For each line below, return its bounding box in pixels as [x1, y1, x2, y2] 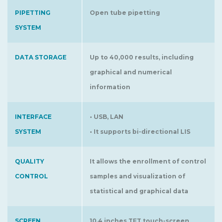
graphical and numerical [90, 68, 172, 76]
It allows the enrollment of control [90, 157, 206, 165]
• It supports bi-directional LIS [90, 127, 190, 135]
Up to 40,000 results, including [90, 53, 194, 61]
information [90, 83, 130, 91]
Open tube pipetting [90, 8, 160, 16]
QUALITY [15, 157, 44, 165]
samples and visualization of [90, 172, 185, 180]
